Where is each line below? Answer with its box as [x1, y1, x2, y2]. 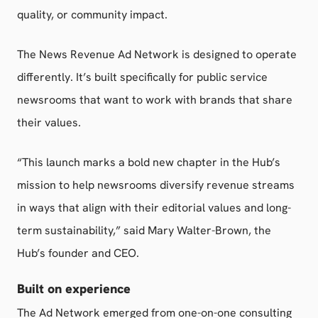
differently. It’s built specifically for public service [17, 70, 268, 84]
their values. [17, 115, 81, 130]
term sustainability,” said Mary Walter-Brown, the [17, 223, 271, 238]
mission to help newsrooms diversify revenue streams [17, 177, 295, 192]
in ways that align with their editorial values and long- [17, 200, 291, 215]
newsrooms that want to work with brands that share [17, 92, 292, 107]
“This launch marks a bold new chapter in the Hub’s [17, 155, 280, 170]
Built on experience [17, 280, 131, 297]
